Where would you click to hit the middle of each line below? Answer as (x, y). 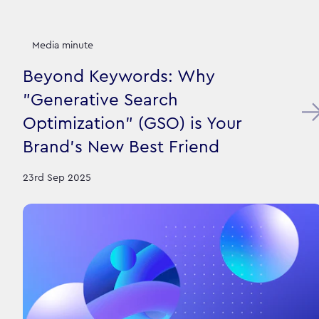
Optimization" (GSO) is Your (132, 124)
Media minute (62, 46)
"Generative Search (100, 100)
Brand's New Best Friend (121, 147)
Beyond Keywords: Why (119, 77)
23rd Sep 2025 (57, 178)
